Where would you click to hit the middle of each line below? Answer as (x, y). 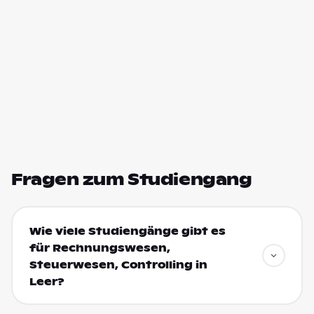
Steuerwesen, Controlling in (118, 265)
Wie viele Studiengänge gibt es (127, 231)
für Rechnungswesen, (100, 248)
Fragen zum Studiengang (132, 179)
